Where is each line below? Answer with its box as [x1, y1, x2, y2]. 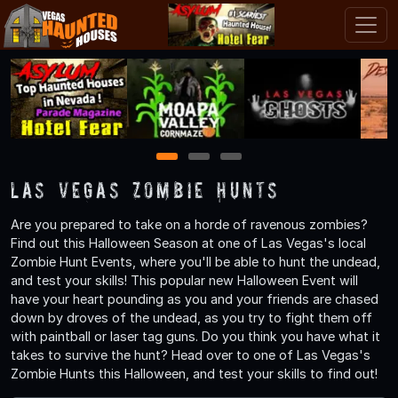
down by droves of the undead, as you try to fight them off [11, 309, 372, 325]
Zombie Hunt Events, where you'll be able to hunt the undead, [11, 253, 380, 269]
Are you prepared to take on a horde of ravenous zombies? [11, 216, 368, 232]
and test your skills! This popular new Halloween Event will [11, 272, 358, 288]
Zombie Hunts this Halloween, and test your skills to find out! [11, 365, 378, 381]
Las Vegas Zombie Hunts [11, 176, 281, 203]
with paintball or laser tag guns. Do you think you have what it [11, 328, 380, 344]
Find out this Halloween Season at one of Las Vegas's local [11, 235, 366, 251]
